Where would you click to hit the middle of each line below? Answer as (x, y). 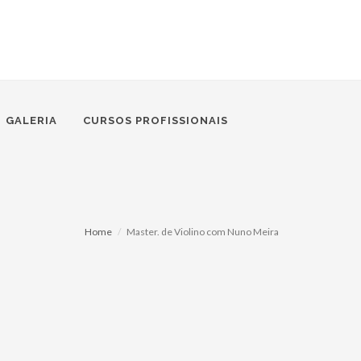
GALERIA (31, 120)
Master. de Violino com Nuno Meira (203, 232)
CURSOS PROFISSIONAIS (156, 120)
